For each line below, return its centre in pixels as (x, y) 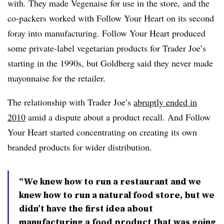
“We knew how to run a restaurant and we (110, 181)
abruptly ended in (165, 102)
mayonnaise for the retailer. (56, 78)
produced (189, 33)
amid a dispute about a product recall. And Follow (118, 117)
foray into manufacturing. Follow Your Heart (88, 33)
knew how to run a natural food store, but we (117, 195)
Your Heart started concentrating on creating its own (102, 132)
